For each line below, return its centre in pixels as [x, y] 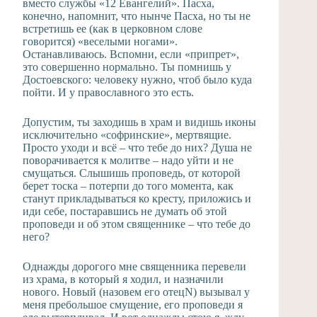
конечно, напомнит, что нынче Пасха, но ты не [137, 16]
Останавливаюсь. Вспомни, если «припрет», [131, 54]
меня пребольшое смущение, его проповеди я [133, 304]
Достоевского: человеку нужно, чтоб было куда [137, 79]
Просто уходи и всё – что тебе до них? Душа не [137, 147]
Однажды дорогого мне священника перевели [134, 266]
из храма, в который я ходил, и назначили [123, 279]
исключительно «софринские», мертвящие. [127, 134]
